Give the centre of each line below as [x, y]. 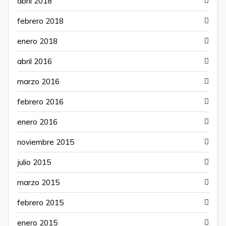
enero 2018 [37, 41]
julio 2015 [34, 162]
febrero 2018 [40, 21]
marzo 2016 [38, 81]
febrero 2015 [40, 202]
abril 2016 [35, 61]
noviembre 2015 [46, 142]
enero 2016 [37, 122]
